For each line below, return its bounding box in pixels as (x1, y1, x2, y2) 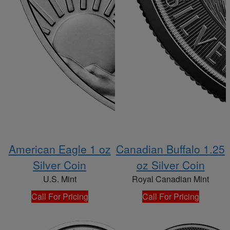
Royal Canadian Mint (132, 173, 209, 185)
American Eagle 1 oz (8, 141, 111, 157)
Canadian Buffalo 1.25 (116, 141, 225, 157)
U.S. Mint (43, 173, 76, 185)
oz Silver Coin (136, 157, 205, 173)
